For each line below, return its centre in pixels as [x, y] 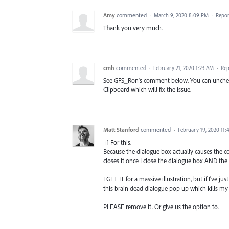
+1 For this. [117, 142]
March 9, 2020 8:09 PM [181, 16]
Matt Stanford [121, 130]
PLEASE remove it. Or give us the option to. [161, 207]
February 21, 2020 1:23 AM [184, 68]
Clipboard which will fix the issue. [147, 90]
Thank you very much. [133, 28]
